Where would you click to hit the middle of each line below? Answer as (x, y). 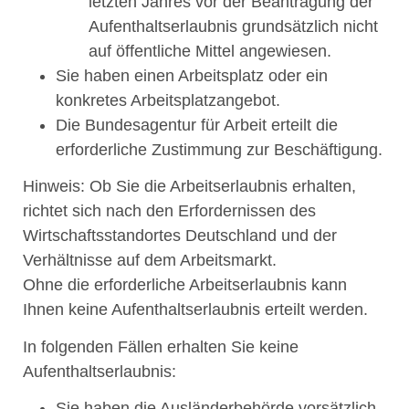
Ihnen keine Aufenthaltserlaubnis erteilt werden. (195, 310)
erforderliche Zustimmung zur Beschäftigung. (219, 149)
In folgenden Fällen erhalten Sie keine (161, 346)
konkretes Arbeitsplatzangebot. (168, 100)
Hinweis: (54, 187)
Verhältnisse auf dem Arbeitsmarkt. (150, 261)
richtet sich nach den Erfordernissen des (169, 211)
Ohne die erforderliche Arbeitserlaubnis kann (185, 285)
